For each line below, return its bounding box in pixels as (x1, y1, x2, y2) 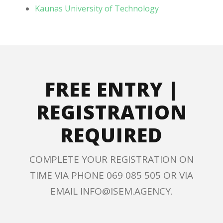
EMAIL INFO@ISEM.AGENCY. (50, 184, 173, 198)
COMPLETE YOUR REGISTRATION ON (29, 152, 194, 166)
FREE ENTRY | (44, 75, 179, 102)
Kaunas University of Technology (35, 2, 159, 14)
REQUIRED (60, 121, 163, 148)
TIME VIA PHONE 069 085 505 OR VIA (30, 168, 193, 182)
